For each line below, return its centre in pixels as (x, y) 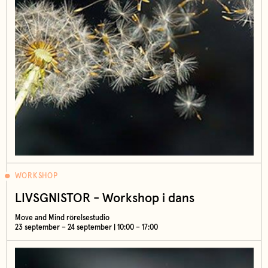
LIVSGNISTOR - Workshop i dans (104, 198)
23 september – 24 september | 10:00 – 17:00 (86, 227)
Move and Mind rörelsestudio (62, 218)
